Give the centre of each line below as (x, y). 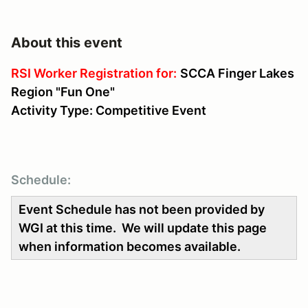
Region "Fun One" (63, 91)
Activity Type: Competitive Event (109, 110)
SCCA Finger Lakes (237, 73)
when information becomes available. (130, 246)
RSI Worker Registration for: (94, 73)
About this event (67, 42)
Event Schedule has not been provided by (142, 209)
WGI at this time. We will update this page (143, 228)
